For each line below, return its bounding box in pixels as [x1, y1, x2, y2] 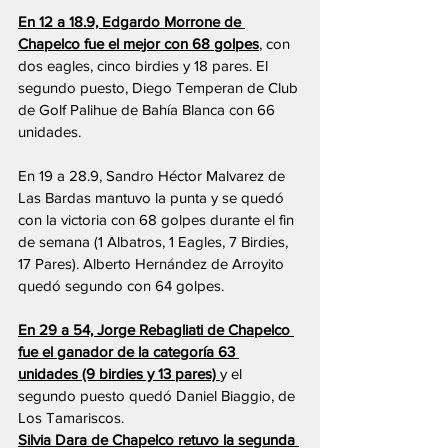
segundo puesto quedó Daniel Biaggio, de [18, 387, 299, 405]
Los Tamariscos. [18, 409, 124, 427]
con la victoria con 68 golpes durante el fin [18, 211, 298, 229]
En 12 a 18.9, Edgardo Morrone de [18, 13, 245, 31]
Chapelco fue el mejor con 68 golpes [18, 35, 259, 53]
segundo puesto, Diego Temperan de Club [18, 79, 302, 97]
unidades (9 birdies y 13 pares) [18, 365, 220, 383]
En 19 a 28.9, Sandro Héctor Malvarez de [18, 167, 289, 185]
